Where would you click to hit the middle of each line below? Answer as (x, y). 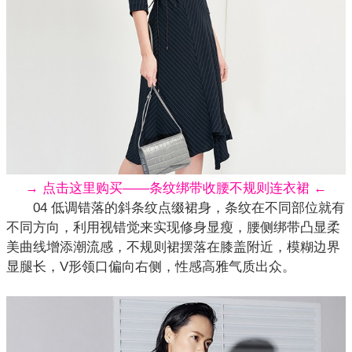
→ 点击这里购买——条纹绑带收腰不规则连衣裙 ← (176, 188)
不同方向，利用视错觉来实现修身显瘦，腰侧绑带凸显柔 (173, 227)
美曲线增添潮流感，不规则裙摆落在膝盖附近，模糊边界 (173, 247)
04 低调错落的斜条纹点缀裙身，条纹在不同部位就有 (176, 207)
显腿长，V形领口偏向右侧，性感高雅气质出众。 (151, 266)
